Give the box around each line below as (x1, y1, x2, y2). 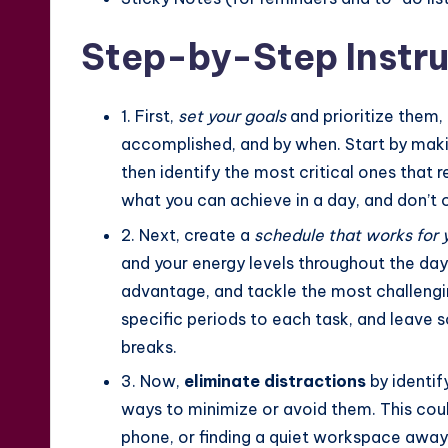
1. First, (121, 106, 178, 127)
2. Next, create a (121, 224, 254, 245)
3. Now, (121, 371, 184, 392)
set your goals (178, 106, 286, 127)
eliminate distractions (184, 371, 366, 392)
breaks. (121, 336, 177, 357)
